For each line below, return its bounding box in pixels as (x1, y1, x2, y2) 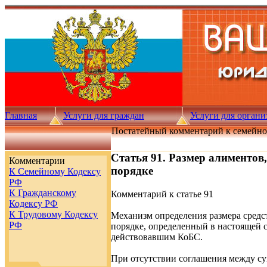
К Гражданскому (9, 188, 76, 198)
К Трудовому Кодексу (9, 209, 98, 219)
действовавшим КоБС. (111, 231, 203, 242)
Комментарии (9, 156, 65, 166)
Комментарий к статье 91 (111, 188, 213, 199)
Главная (5, 110, 37, 120)
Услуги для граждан (63, 110, 144, 120)
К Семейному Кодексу (9, 166, 101, 176)
